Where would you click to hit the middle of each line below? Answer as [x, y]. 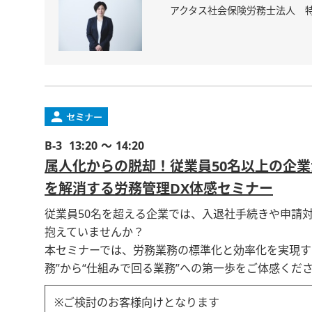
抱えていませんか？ [94, 233]
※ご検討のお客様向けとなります [137, 303]
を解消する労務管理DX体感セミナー [159, 189]
